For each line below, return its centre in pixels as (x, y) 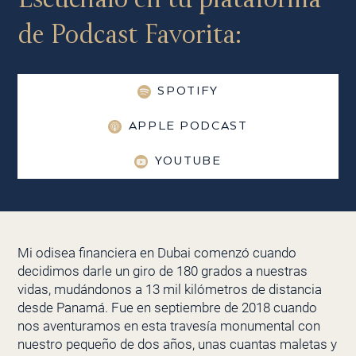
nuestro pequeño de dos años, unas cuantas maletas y (177, 344)
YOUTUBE (188, 161)
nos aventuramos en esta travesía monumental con (168, 326)
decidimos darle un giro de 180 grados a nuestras (162, 271)
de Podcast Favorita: (130, 34)
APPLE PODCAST (188, 126)
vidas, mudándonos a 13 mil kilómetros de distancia (169, 290)
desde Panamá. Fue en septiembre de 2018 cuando (167, 308)
